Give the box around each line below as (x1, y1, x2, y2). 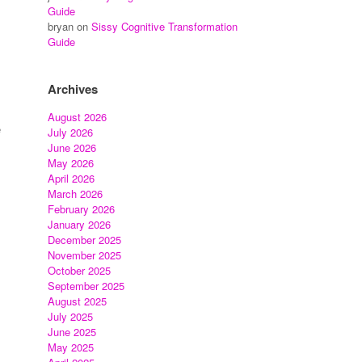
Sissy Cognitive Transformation (91, 19, 238, 34)
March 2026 (48, 186, 103, 201)
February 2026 (48, 201, 116, 217)
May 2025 (48, 339, 95, 355)
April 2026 (48, 170, 95, 186)
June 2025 (48, 324, 97, 339)
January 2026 (48, 217, 112, 232)
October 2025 (48, 263, 112, 278)
